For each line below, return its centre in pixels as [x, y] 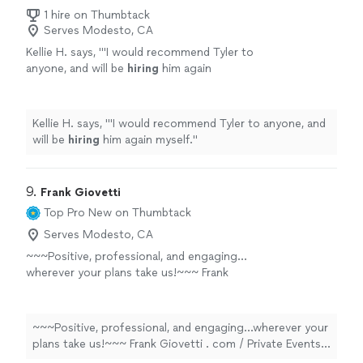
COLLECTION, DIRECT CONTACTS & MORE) [144, 338]
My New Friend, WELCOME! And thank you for [147, 354]
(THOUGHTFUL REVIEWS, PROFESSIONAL [137, 305]
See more [97, 85]
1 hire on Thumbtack [97, 15]
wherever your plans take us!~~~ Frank [127, 273]
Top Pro [64, 213]
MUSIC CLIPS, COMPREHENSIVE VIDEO [132, 322]
